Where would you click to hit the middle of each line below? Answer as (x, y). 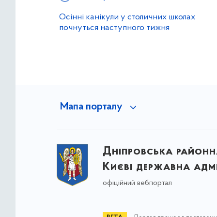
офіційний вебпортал (137, 183)
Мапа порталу (91, 107)
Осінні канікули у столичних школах (127, 17)
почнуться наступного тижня (114, 28)
